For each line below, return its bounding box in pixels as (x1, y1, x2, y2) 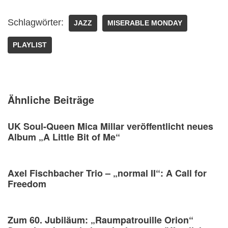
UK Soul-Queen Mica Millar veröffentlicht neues (8, 119, 213, 133)
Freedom (8, 177, 46, 190)
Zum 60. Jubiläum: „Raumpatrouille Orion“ (8, 213, 193, 226)
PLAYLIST (13, 41, 47, 49)
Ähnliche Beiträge (8, 92, 94, 107)
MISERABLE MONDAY (107, 19, 182, 27)
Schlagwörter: (8, 17, 64, 27)
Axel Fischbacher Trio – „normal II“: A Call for (8, 166, 207, 180)
